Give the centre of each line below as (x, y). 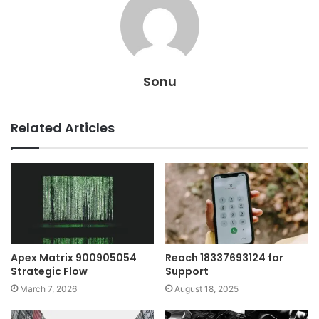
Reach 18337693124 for (224, 257)
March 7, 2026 (48, 288)
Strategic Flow (49, 271)
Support (187, 271)
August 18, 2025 (206, 288)
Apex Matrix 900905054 (74, 257)
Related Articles (63, 128)
